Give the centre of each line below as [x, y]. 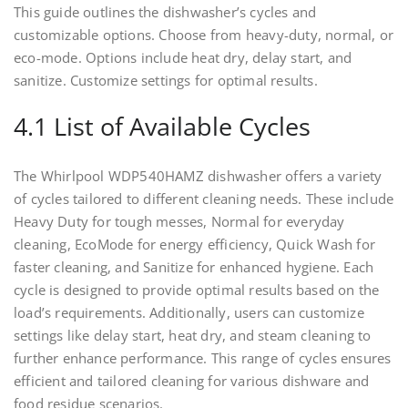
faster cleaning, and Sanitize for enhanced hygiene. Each [194, 267]
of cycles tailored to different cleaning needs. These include [204, 199]
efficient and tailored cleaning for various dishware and [192, 381]
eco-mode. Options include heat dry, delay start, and [183, 58]
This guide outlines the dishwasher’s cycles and [165, 12]
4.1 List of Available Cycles [162, 127]
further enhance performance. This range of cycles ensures [203, 358]
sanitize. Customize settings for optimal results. [166, 81]
